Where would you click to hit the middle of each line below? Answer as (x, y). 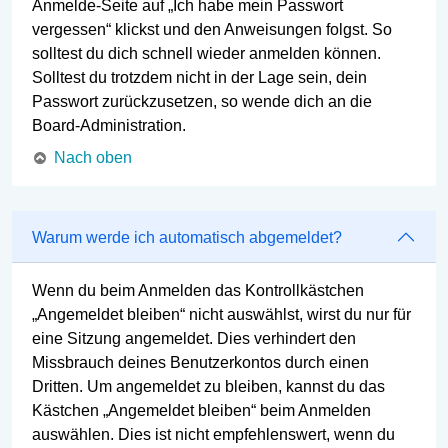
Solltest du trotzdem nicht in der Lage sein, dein (199, 77)
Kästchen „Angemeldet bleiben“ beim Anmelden (201, 411)
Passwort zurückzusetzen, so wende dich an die (202, 101)
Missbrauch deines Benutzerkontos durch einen (200, 363)
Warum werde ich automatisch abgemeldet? (187, 237)
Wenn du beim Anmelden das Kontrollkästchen (198, 291)
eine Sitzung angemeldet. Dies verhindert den (194, 339)
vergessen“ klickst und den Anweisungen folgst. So (212, 29)
